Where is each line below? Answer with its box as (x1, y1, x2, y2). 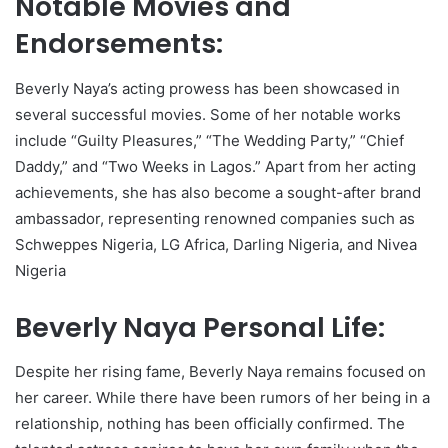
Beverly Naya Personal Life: (15, 308, 385, 346)
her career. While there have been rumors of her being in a (15, 388, 430, 407)
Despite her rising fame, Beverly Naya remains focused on (15, 362, 426, 381)
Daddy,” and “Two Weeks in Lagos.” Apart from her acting (15, 156, 416, 176)
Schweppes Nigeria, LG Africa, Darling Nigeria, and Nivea (15, 234, 417, 254)
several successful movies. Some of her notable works (15, 104, 401, 124)
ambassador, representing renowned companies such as (15, 208, 415, 228)
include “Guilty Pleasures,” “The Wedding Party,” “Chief (15, 130, 404, 150)
